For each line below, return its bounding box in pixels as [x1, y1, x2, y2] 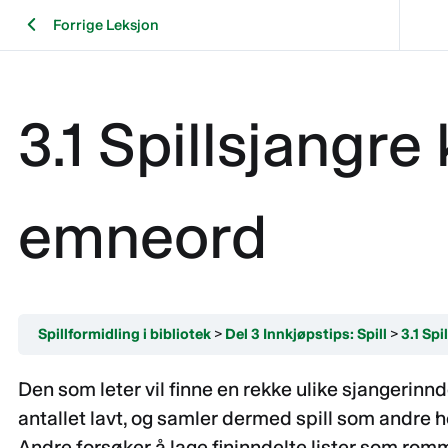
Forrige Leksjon [53, 16, 159, 34]
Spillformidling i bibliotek [37, 325, 211, 344]
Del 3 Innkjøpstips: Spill [224, 325, 387, 344]
